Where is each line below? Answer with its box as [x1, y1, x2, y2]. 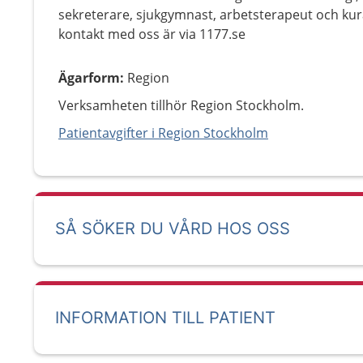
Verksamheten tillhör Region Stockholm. [58, 96, 304, 114]
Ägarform [58, 69, 120, 87]
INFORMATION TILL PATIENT [55, 308, 275, 327]
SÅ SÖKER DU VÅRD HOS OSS [55, 219, 290, 238]
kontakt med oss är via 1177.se [58, 25, 246, 43]
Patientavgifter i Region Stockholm [58, 124, 268, 142]
